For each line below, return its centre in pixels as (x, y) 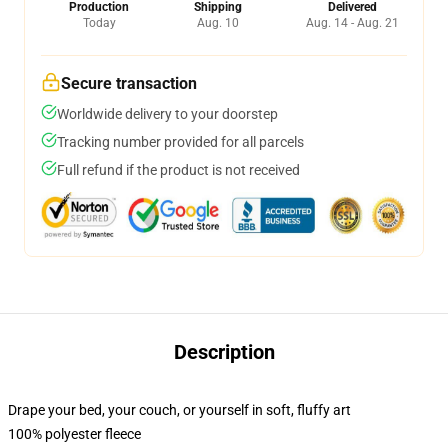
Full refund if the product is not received (178, 170)
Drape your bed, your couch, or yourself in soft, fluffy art (179, 410)
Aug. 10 (217, 23)
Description (224, 352)
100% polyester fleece (74, 434)
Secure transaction (129, 83)
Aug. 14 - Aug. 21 (352, 23)
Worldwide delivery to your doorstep (167, 114)
